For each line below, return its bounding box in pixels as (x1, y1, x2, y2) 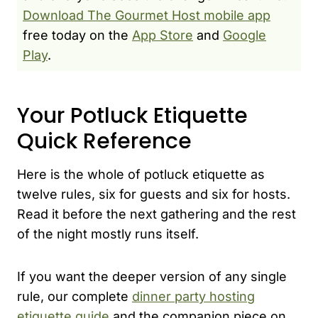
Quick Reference (17, 126, 192, 156)
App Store (132, 27, 193, 43)
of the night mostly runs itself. (17, 226, 199, 241)
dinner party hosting (132, 288, 255, 304)
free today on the (23, 27, 132, 43)
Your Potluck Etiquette (17, 100, 248, 131)
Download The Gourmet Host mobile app (23, 7, 270, 23)
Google (223, 27, 266, 43)
